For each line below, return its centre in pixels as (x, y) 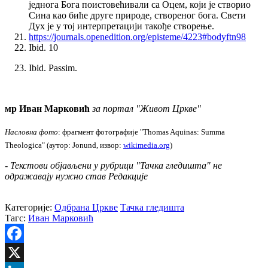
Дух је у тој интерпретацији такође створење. (121, 26)
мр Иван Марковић (47, 109)
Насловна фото (31, 132)
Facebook (23, 252)
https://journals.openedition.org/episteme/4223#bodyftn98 (137, 37)
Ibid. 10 (43, 48)
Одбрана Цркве (86, 207)
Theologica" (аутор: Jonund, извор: (64, 145)
